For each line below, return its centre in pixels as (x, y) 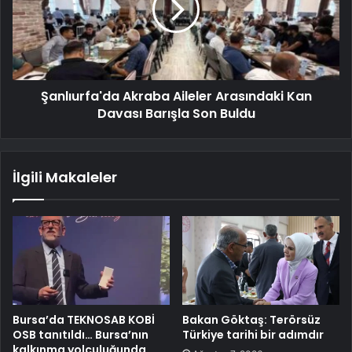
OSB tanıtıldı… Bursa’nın (81, 334)
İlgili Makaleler (65, 178)
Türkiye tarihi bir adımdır (253, 334)
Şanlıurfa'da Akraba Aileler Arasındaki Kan (176, 97)
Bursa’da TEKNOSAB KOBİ (84, 319)
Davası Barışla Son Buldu (176, 114)
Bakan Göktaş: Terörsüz (251, 319)
